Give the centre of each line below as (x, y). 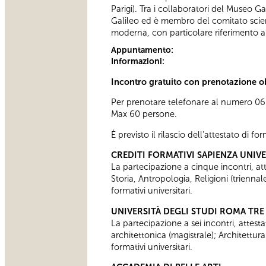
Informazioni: (139, 62)
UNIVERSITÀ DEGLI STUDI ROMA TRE (188, 211)
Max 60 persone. (144, 114)
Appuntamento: (143, 50)
